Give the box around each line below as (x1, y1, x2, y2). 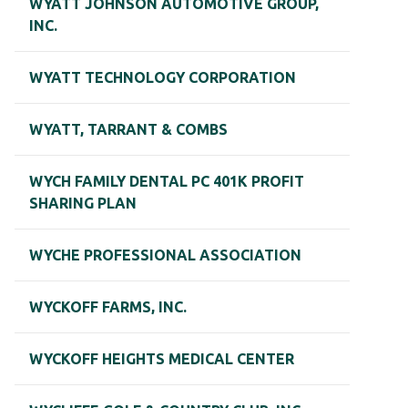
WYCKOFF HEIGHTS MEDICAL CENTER (29, 351, 294, 368)
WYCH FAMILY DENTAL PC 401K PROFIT (29, 173, 304, 190)
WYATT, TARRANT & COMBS (29, 121, 228, 138)
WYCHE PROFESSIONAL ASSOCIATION (29, 247, 301, 264)
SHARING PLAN (29, 195, 137, 212)
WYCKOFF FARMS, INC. (29, 299, 187, 316)
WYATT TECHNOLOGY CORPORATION (29, 69, 296, 87)
